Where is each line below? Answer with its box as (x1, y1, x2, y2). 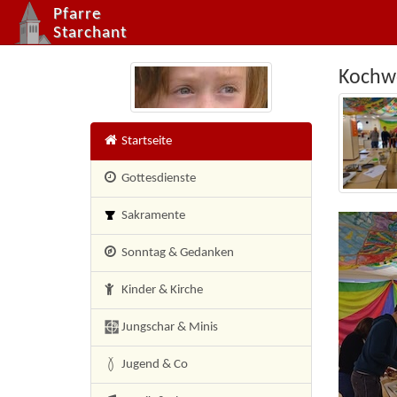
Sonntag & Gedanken (119, 245, 234, 260)
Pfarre (53, 6, 101, 23)
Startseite (119, 134, 172, 148)
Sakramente (119, 208, 185, 222)
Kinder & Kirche (119, 283, 203, 297)
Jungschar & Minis (119, 320, 218, 334)
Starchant (53, 25, 127, 42)
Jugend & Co (119, 357, 189, 371)
